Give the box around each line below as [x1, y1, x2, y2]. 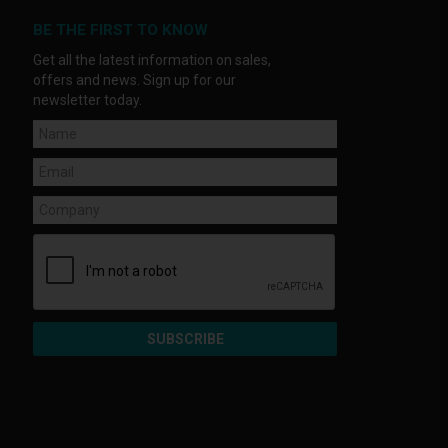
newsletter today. [33, 91, 143, 108]
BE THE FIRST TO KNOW [33, 20, 209, 39]
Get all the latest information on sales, [33, 51, 272, 68]
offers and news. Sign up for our [33, 71, 237, 88]
